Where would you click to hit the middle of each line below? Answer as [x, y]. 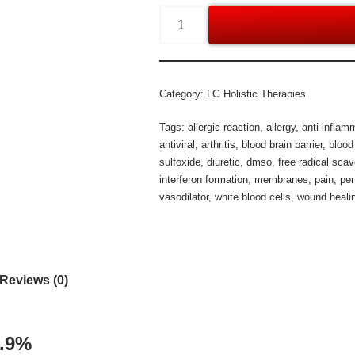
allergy [281, 127]
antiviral [177, 145]
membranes [282, 179]
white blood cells [253, 197]
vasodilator [184, 197]
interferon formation [204, 179]
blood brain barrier [282, 145]
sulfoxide [180, 162]
